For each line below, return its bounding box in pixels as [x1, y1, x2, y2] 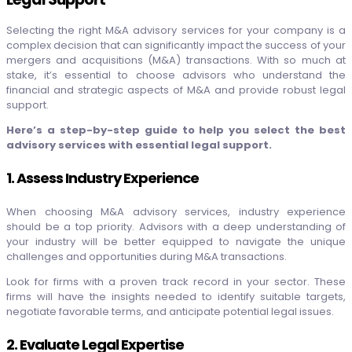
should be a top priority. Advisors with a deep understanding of [6, 219, 346, 235]
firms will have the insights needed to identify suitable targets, [6, 289, 346, 305]
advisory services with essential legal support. [6, 137, 272, 153]
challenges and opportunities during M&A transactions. [6, 249, 289, 265]
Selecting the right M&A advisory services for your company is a [6, 23, 346, 38]
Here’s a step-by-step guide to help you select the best [6, 123, 346, 138]
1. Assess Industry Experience [6, 168, 199, 189]
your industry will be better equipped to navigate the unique [6, 234, 346, 250]
